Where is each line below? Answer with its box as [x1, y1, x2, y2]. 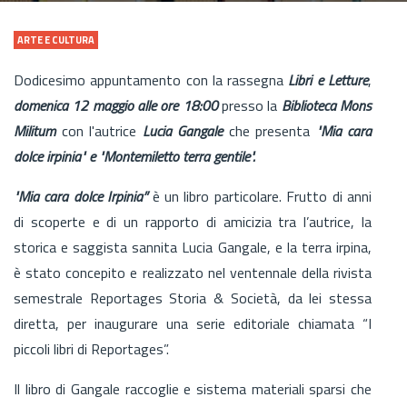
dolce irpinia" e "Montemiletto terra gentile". [14, 144, 255, 167]
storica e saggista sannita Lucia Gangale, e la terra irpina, [14, 235, 372, 258]
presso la [217, 94, 282, 116]
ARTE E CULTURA [17, 32, 94, 47]
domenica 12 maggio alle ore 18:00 [14, 94, 218, 116]
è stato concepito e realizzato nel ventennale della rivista [14, 261, 372, 283]
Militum [14, 119, 55, 142]
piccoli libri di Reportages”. [14, 337, 173, 360]
